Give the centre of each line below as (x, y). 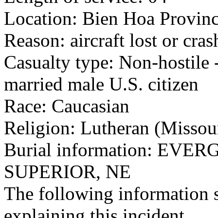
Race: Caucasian (67, 106)
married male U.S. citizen (101, 84)
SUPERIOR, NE (67, 172)
